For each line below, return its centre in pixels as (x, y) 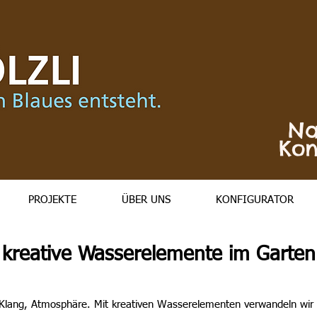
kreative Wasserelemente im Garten (158, 255)
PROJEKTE (53, 200)
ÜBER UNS (146, 200)
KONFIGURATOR (255, 200)
